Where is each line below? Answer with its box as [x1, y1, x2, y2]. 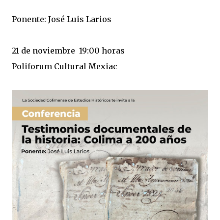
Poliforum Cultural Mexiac [12, 61, 117, 71]
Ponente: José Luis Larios [12, 14, 111, 24]
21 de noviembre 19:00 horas [12, 46, 125, 55]
